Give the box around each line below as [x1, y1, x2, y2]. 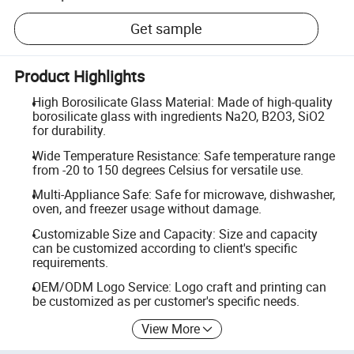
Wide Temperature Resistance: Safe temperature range [32, 146, 335, 164]
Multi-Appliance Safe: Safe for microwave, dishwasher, [32, 186, 335, 204]
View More [141, 319, 201, 337]
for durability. [32, 122, 106, 139]
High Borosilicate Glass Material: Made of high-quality [32, 93, 333, 111]
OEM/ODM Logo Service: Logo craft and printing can [32, 278, 326, 296]
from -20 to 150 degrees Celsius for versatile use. [32, 160, 303, 179]
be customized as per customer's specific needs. [32, 292, 299, 311]
